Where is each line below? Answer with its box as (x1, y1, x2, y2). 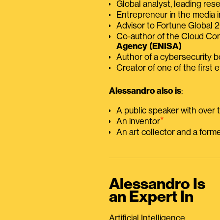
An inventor (116, 116, 160, 126)
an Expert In (109, 189, 193, 205)
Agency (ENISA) (116, 41, 182, 51)
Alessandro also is (109, 86, 181, 95)
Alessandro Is (109, 176, 205, 192)
